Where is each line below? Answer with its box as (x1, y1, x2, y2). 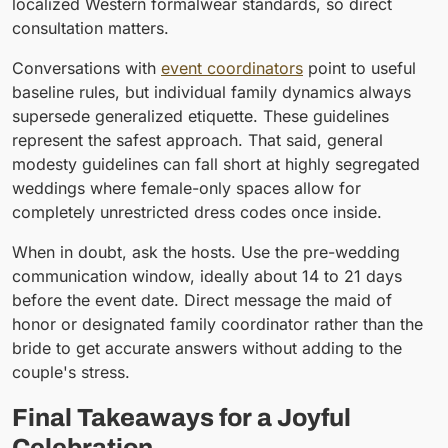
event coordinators (161, 57, 303, 78)
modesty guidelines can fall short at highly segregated (12, 153, 420, 174)
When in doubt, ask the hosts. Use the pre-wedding (12, 241, 400, 262)
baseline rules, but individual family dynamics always (12, 81, 411, 102)
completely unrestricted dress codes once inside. (12, 201, 382, 222)
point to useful (303, 57, 416, 78)
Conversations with (12, 57, 161, 78)
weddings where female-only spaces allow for (12, 177, 361, 198)
